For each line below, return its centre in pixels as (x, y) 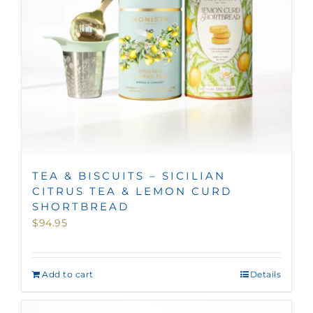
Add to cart (68, 274)
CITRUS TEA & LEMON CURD (132, 191)
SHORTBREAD (81, 206)
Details (265, 274)
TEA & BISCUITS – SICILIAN (129, 175)
